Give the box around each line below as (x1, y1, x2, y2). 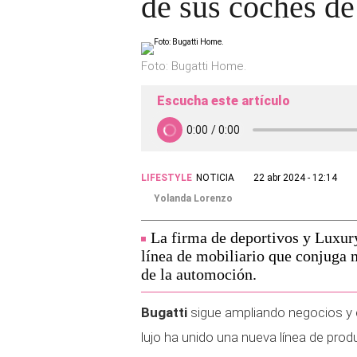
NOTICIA (196, 172, 234, 183)
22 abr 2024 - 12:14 (253, 172, 337, 183)
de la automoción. (141, 265, 257, 283)
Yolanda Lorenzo (154, 193, 233, 204)
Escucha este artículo (157, 93, 290, 108)
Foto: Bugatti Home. (141, 59, 246, 73)
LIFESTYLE (141, 172, 192, 183)
